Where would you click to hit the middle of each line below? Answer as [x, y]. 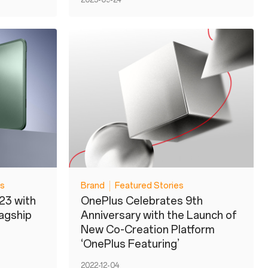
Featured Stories [149, 185]
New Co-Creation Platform [148, 230]
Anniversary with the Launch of [159, 215]
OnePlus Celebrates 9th [142, 201]
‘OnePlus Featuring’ [130, 244]
